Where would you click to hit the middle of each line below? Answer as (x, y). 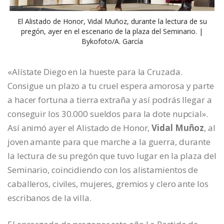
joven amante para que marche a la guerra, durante (109, 141)
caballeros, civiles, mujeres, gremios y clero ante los (108, 183)
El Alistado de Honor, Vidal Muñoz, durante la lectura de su (112, 21)
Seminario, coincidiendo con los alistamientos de (103, 169)
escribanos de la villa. (49, 197)
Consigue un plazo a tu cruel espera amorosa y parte (111, 85)
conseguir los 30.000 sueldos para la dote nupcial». (108, 113)
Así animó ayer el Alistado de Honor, (80, 127)
